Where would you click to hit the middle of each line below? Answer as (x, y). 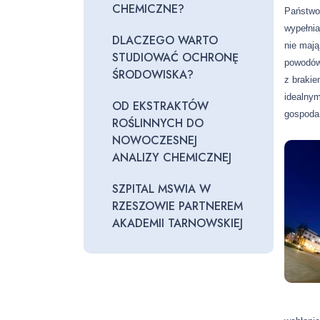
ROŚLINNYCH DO (158, 123)
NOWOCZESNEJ (155, 140)
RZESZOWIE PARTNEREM (177, 206)
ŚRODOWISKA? (153, 75)
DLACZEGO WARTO (165, 40)
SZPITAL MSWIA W (161, 189)
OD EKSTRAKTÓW (160, 106)
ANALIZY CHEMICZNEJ (172, 157)
